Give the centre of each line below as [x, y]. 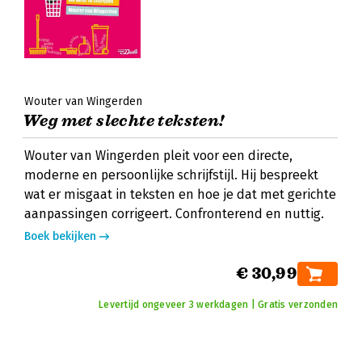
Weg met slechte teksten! [124, 121]
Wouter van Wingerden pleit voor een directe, [158, 156]
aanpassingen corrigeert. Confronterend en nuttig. [174, 214]
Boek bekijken [60, 236]
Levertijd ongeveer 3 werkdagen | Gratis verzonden [218, 305]
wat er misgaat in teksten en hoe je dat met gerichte [180, 194]
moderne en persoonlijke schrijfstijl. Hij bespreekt [171, 175]
